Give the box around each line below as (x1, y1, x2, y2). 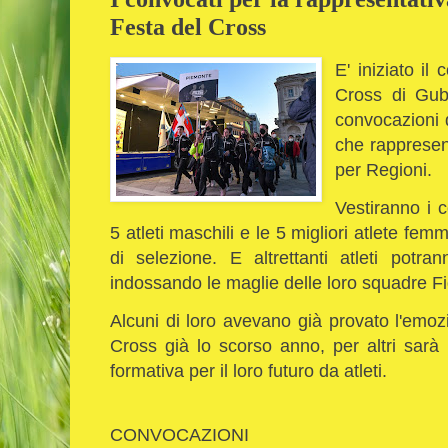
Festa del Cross (110, 12, 266, 40)
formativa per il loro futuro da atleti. (110, 360, 387, 382)
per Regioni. (335, 158, 438, 180)
